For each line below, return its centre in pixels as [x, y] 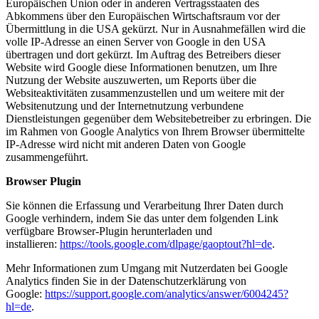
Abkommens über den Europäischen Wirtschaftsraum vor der [143, 16]
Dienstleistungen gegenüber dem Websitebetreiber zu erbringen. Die [158, 119]
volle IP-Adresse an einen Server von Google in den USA [136, 42]
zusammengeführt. [47, 157]
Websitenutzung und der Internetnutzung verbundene [125, 106]
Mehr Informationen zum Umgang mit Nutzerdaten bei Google [147, 268]
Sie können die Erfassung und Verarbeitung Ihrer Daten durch [145, 205]
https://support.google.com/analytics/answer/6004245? [167, 294]
